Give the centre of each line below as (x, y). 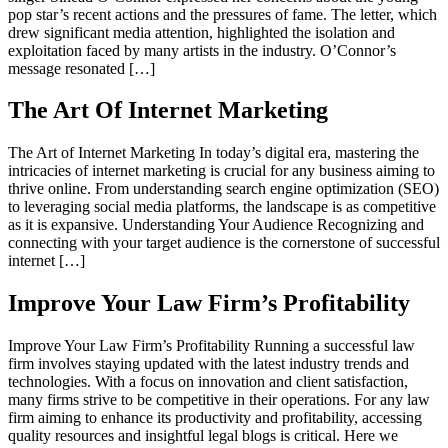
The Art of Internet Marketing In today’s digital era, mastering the (213, 153)
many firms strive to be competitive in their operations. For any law (219, 400)
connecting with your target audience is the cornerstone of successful (224, 243)
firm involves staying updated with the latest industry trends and (208, 364)
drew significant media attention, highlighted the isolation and (201, 32)
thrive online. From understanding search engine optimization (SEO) (223, 189)
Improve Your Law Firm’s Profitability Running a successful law (211, 346)
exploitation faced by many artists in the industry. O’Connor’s (202, 50)
